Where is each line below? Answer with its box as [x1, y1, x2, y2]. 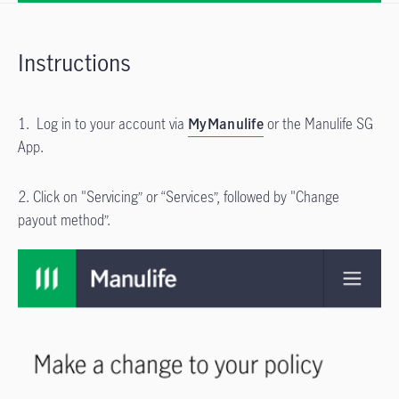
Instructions [18, 47, 131, 77]
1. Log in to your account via [18, 114, 188, 134]
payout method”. [18, 210, 110, 230]
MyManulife [188, 114, 264, 134]
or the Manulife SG [264, 114, 373, 134]
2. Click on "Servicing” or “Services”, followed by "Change [18, 187, 339, 207]
